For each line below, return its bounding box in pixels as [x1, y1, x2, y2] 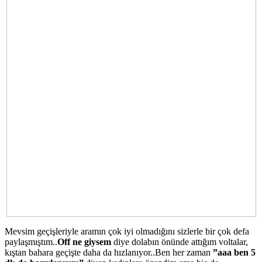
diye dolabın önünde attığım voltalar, [111, 236, 248, 247]
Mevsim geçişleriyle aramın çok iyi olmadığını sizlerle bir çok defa [5, 226, 249, 236]
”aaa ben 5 [213, 247, 256, 257]
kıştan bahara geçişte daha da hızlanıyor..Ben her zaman [5, 247, 213, 257]
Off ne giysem [57, 236, 111, 247]
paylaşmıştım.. [5, 236, 57, 247]
